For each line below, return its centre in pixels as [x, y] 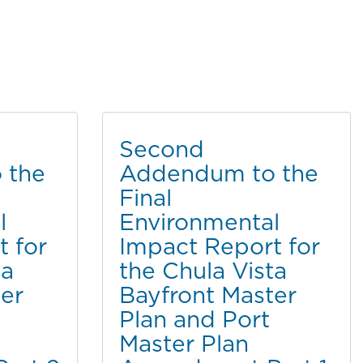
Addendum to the [218, 173]
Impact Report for [219, 246]
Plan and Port [194, 319]
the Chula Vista [203, 270]
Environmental [199, 222]
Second [161, 149]
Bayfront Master [207, 295]
